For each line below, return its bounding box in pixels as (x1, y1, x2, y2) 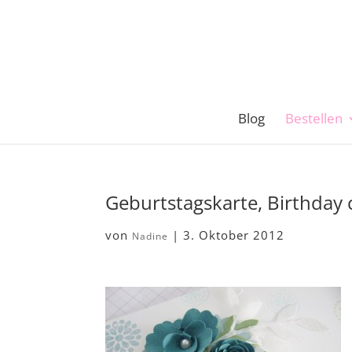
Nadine (132, 229, 169, 243)
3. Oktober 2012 (183, 227, 285, 243)
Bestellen (285, 109, 343, 127)
